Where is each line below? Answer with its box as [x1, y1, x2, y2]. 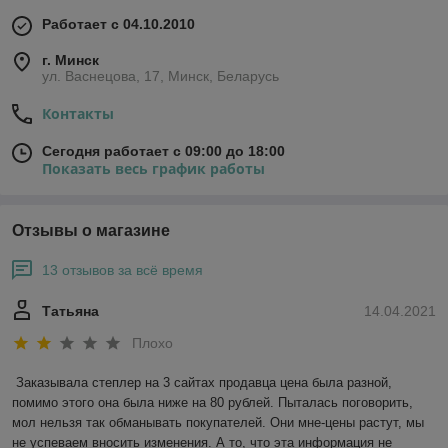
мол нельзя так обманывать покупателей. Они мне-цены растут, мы [12, 414, 424, 430]
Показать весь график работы [42, 159, 265, 179]
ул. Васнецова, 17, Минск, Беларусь [42, 68, 279, 85]
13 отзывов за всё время [42, 262, 203, 279]
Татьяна [42, 303, 99, 320]
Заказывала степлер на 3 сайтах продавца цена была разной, [16, 374, 392, 390]
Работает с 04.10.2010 [42, 16, 195, 33]
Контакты [42, 104, 114, 124]
